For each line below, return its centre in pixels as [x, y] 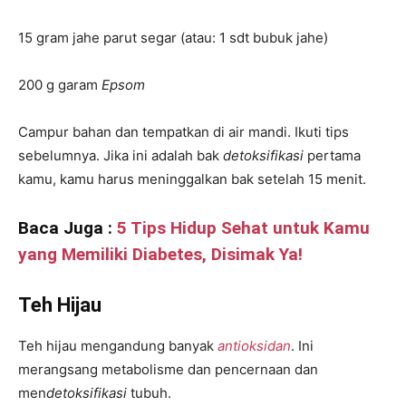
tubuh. [149, 393]
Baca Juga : [68, 228]
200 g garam [60, 85]
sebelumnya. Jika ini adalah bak [121, 156]
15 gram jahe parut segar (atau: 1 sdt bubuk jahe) [173, 38]
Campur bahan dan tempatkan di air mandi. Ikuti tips [184, 132]
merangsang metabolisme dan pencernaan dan [168, 370]
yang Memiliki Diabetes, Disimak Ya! [160, 255]
